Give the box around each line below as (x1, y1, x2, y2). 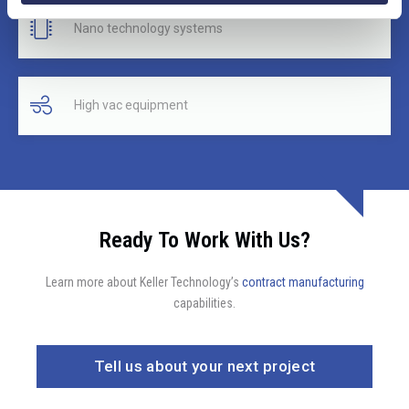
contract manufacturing (241, 274, 364, 289)
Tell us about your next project (93, 356, 316, 375)
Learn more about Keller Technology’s (45, 274, 242, 289)
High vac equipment (74, 98, 188, 113)
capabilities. (173, 295, 236, 310)
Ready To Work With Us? (99, 226, 310, 253)
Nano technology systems (74, 21, 223, 37)
